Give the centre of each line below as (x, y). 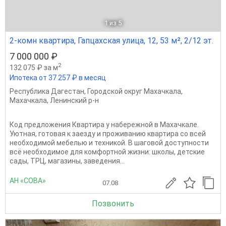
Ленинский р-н (74, 100)
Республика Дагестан (47, 91)
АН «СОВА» (28, 181)
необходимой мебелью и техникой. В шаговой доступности (109, 143)
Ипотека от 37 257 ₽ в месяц (58, 77)
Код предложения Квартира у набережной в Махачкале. (104, 124)
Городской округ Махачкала (134, 91)
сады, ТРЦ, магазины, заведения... (67, 161)
